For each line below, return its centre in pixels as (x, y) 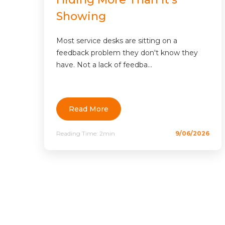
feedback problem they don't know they (127, 53)
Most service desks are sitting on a (117, 41)
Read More (89, 109)
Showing (81, 17)
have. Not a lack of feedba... (104, 65)
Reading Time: (78, 133)
